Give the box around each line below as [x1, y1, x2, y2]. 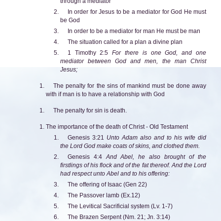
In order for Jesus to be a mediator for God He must [67, 8, 206, 15]
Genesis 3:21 [67, 134, 107, 141]
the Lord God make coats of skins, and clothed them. [60, 142, 200, 149]
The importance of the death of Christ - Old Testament [45, 123, 188, 130]
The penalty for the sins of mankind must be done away [53, 82, 206, 89]
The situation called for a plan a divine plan [67, 38, 183, 45]
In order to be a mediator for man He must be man [67, 27, 200, 35]
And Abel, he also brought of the [106, 153, 207, 160]
